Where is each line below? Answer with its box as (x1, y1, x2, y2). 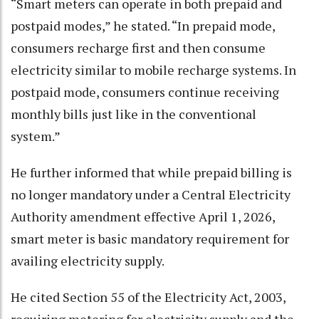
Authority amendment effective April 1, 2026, (11, 208, 275, 226)
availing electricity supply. (11, 252, 167, 270)
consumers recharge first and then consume (11, 39, 266, 57)
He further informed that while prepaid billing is (11, 164, 292, 182)
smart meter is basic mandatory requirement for (11, 230, 289, 248)
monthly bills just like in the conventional (11, 105, 256, 123)
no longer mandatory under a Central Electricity (11, 186, 291, 204)
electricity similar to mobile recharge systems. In (11, 61, 296, 79)
